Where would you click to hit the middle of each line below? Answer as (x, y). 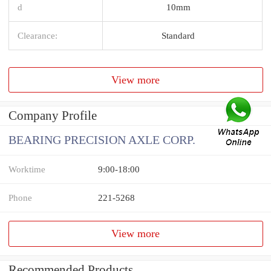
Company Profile (53, 116)
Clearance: (38, 35)
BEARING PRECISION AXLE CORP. (102, 140)
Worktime (27, 169)
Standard (178, 35)
